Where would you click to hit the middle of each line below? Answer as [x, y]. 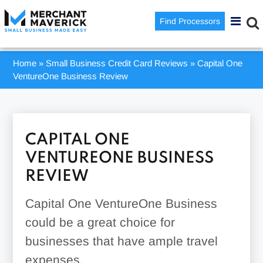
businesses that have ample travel [121, 241]
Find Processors [190, 21]
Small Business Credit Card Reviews [117, 63]
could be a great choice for [100, 222]
